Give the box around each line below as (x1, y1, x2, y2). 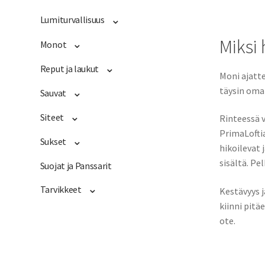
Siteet (40, 111, 64, 123)
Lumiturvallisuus (40, 14, 105, 26)
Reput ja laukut (40, 62, 99, 75)
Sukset (40, 135, 66, 147)
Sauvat (40, 86, 66, 99)
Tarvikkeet (40, 183, 82, 196)
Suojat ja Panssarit (40, 160, 112, 172)
